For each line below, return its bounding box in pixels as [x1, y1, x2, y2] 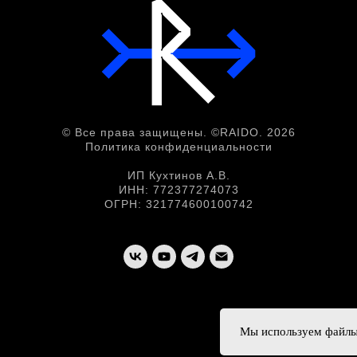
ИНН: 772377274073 [118, 183, 239, 197]
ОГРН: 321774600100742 [104, 198, 253, 211]
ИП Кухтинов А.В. [127, 169, 230, 182]
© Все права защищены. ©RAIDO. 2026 [61, 126, 296, 139]
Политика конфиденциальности [84, 140, 273, 154]
